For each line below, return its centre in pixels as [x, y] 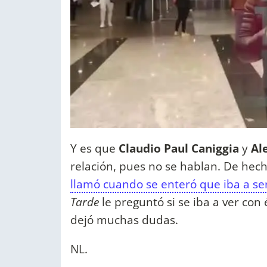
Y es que [94, 148]
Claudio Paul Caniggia [179, 148]
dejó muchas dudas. [124, 220]
